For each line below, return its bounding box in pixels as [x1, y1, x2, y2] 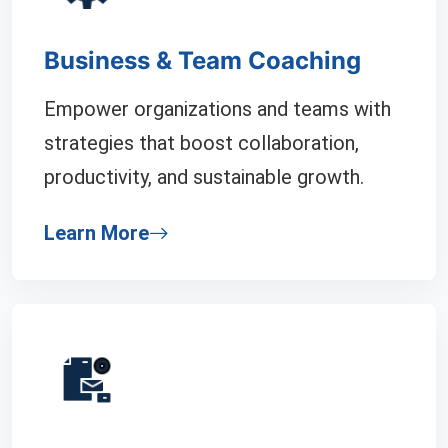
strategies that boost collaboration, [44, 131, 359, 155]
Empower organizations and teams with [44, 97, 391, 121]
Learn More [44, 221, 149, 245]
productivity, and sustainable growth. [44, 165, 364, 189]
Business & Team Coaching [44, 46, 361, 75]
